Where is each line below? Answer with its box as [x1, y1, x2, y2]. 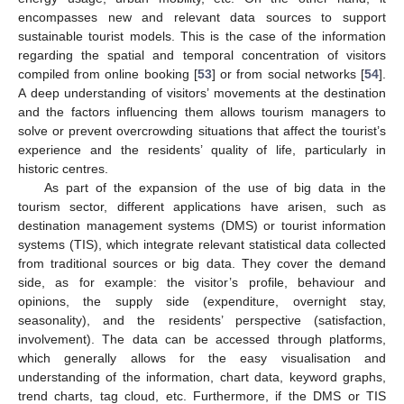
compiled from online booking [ [18, 67, 197, 82]
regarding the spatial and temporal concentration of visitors [18, 48, 386, 63]
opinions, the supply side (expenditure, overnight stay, [18, 294, 386, 309]
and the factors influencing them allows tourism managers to [18, 105, 386, 120]
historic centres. [18, 161, 108, 177]
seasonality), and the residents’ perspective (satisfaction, [18, 313, 386, 328]
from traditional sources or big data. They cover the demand [18, 256, 386, 271]
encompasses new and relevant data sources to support [18, 10, 386, 25]
